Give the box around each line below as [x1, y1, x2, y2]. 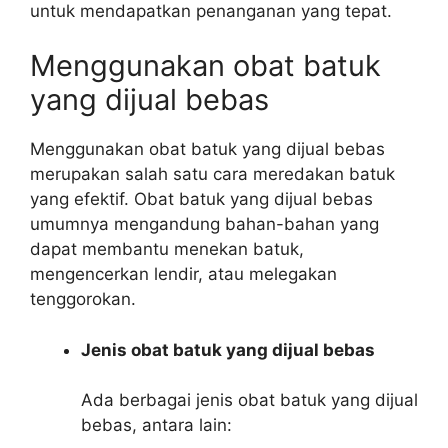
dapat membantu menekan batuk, [30, 239, 304, 259]
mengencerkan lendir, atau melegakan [30, 264, 337, 284]
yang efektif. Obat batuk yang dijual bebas [30, 189, 373, 209]
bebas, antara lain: [81, 415, 232, 435]
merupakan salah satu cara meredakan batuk [30, 164, 395, 184]
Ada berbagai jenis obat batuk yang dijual [81, 390, 418, 410]
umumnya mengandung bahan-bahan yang [30, 214, 379, 234]
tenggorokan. [30, 289, 136, 309]
